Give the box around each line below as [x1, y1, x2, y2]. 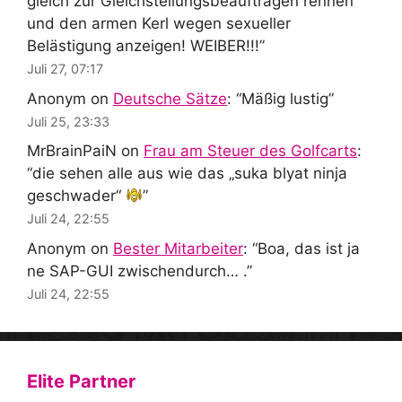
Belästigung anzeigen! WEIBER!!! [27, 37, 259, 56]
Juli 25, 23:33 [27, 113, 109, 129]
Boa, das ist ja [258, 239, 360, 258]
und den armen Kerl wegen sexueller [27, 14, 291, 33]
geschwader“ [27, 187, 126, 205]
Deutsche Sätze [113, 89, 227, 108]
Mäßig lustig [241, 89, 328, 108]
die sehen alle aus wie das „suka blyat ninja [32, 164, 347, 183]
